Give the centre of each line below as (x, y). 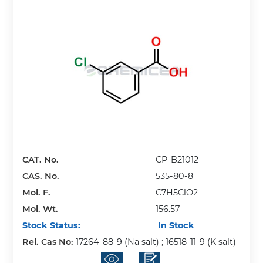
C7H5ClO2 (177, 192)
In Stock (175, 225)
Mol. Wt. (41, 209)
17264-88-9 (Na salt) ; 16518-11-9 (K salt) (156, 242)
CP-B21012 (177, 159)
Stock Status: (52, 225)
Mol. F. (37, 192)
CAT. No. (41, 159)
